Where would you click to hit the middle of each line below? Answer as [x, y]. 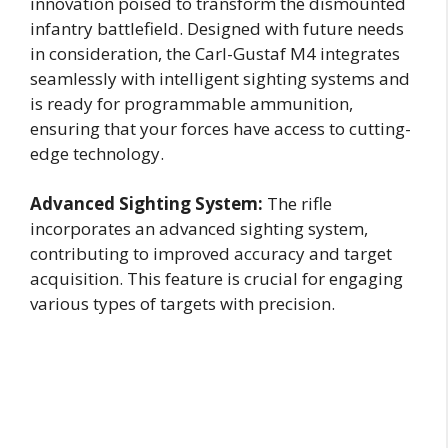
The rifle [297, 204]
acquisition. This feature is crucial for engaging [216, 279]
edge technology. [97, 153]
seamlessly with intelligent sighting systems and [220, 78]
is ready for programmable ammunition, [191, 103]
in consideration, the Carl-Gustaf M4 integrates [215, 53]
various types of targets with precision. [182, 304]
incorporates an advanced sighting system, [199, 229]
